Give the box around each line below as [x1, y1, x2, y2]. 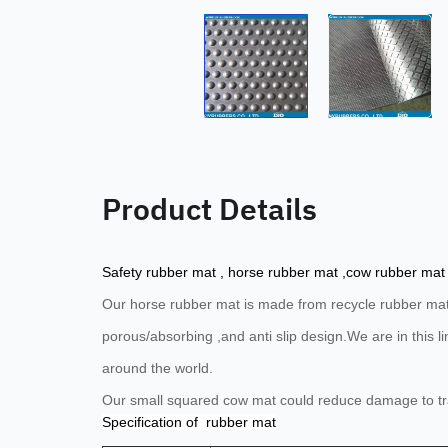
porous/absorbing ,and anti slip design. [102, 328, 347, 344]
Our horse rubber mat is [102, 296, 254, 312]
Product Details [102, 186, 317, 228]
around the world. [102, 360, 213, 376]
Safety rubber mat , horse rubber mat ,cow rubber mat [102, 264, 445, 280]
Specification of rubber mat [102, 414, 276, 430]
